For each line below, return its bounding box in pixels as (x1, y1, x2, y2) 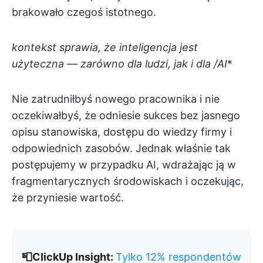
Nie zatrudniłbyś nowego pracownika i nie (12, 93, 220, 105)
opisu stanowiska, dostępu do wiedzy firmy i (12, 126, 232, 138)
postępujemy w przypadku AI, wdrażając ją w (12, 159, 236, 171)
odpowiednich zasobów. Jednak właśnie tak (12, 142, 231, 154)
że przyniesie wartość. (12, 191, 124, 204)
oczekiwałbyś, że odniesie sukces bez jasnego (12, 109, 240, 122)
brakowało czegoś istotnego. (12, 6, 156, 18)
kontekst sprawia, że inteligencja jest (12, 41, 198, 53)
